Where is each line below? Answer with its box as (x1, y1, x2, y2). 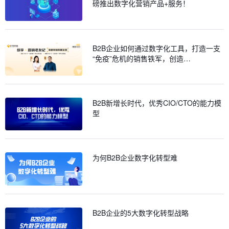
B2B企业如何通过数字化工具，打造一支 (93, 42, 221, 53)
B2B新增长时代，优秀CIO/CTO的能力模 (93, 97, 222, 108)
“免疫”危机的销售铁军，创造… (93, 53, 191, 63)
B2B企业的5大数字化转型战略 (93, 207, 189, 218)
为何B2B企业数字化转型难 (93, 152, 178, 163)
